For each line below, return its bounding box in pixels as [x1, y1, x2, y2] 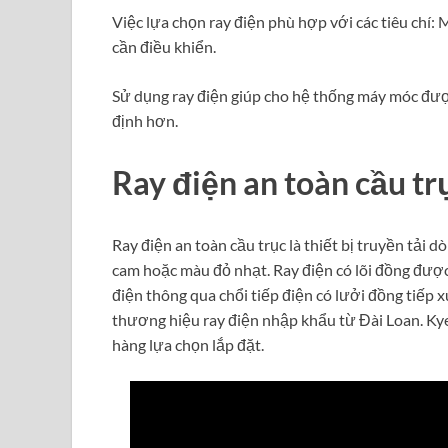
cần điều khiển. [112, 37, 216, 57]
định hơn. [112, 111, 178, 131]
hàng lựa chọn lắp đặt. [112, 335, 264, 355]
